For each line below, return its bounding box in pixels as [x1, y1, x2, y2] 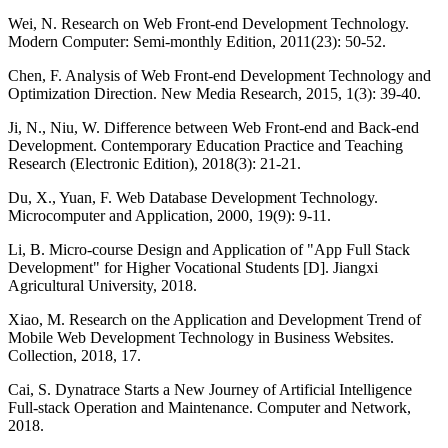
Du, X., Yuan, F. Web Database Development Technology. [8, 188, 378, 206]
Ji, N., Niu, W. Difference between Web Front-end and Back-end [8, 118, 419, 136]
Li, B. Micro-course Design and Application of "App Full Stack [8, 240, 410, 258]
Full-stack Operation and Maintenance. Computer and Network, [8, 398, 411, 416]
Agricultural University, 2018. [8, 276, 197, 294]
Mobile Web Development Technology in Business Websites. [8, 328, 394, 346]
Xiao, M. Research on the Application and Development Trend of [8, 310, 421, 328]
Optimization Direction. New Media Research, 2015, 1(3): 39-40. [8, 84, 421, 102]
